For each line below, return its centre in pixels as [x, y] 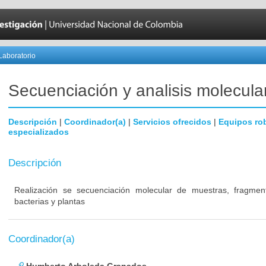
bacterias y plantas [50, 201]
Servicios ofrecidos [172, 122]
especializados [39, 132]
